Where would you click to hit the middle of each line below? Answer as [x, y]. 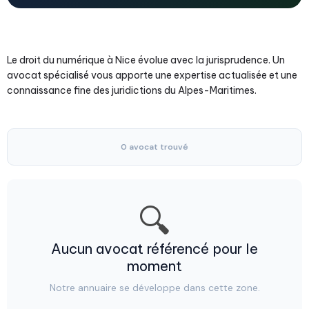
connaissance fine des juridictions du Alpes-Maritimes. [132, 90]
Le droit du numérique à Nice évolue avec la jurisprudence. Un [146, 60]
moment [154, 266]
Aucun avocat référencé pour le [154, 249]
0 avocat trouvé [154, 147]
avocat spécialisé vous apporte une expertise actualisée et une [152, 75]
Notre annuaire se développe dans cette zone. [154, 288]
